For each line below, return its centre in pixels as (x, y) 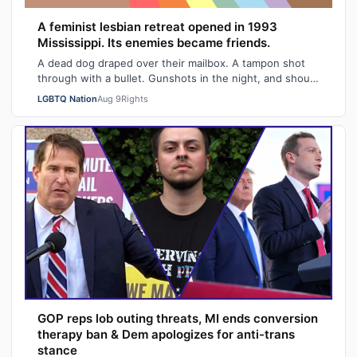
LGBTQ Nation (67, 99)
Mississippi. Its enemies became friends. (154, 43)
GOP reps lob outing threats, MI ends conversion (178, 318)
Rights (135, 99)
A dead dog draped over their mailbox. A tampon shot (171, 63)
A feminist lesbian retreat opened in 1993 (157, 27)
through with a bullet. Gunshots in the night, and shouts (178, 78)
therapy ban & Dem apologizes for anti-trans (166, 334)
